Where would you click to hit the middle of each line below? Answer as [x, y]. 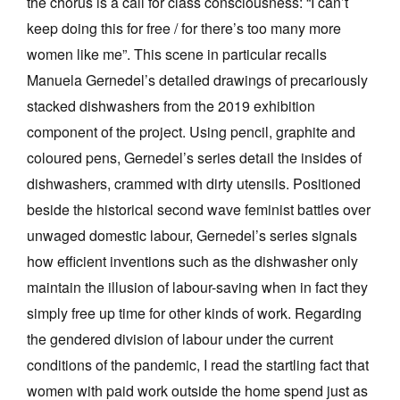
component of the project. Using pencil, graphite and [191, 132]
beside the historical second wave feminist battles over [199, 210]
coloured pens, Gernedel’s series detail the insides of [194, 158]
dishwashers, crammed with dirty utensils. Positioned [194, 184]
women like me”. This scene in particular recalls [177, 54]
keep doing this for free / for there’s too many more [184, 29]
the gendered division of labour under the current [180, 339]
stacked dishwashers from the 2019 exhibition [171, 106]
